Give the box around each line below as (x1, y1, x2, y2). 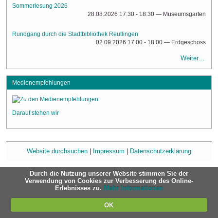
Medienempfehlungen (12, 80, 71, 86)
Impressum (93, 147, 125, 155)
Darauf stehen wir (12, 110, 59, 116)
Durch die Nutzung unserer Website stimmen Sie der (29, 170, 188, 177)
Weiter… (181, 54, 205, 62)
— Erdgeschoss (163, 39, 206, 45)
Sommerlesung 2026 (12, 3, 68, 9)
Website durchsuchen (27, 147, 88, 155)
